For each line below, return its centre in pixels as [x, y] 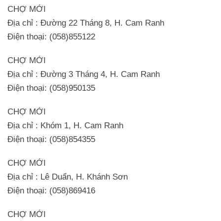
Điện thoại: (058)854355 [51, 139]
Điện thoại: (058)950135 [51, 88]
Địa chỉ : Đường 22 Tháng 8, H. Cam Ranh [86, 23]
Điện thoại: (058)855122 [51, 37]
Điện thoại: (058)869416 [51, 190]
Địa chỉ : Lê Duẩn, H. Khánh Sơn [68, 177]
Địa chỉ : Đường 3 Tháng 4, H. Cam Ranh [84, 74]
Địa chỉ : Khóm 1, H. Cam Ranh [65, 125]
